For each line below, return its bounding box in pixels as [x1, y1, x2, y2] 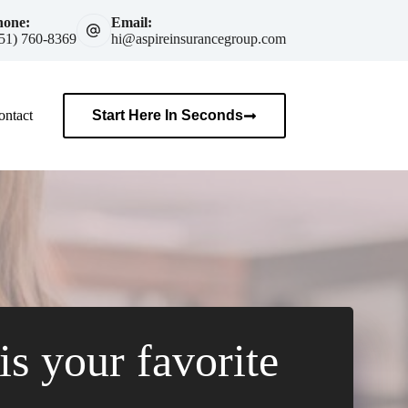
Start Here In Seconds [91, 107, 243, 123]
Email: [110, 14, 152, 30]
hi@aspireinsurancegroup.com [110, 30, 286, 46]
